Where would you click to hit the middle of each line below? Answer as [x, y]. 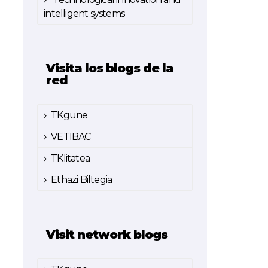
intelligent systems [84, 13]
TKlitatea [71, 158]
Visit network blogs [107, 234]
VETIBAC [71, 137]
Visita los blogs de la [110, 68]
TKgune [69, 115]
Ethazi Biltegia [82, 180]
